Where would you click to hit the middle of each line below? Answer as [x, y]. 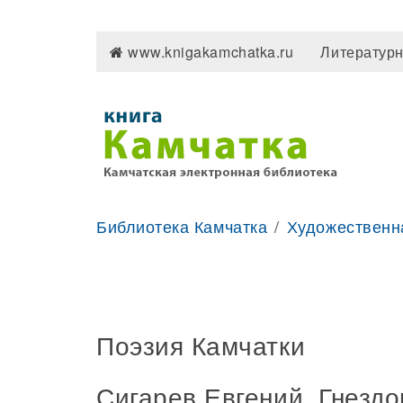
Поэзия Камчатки [201, 345]
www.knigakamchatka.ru [209, 52]
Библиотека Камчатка [182, 226]
